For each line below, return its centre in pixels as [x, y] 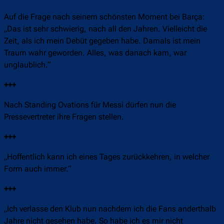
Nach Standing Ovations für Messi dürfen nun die [90, 105]
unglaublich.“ [27, 65]
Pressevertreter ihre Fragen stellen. [64, 117]
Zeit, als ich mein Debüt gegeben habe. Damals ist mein [102, 41]
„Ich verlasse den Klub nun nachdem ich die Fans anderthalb [110, 209]
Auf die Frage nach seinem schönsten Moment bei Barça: [104, 17]
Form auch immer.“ [37, 169]
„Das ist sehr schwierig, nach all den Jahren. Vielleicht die [105, 29]
